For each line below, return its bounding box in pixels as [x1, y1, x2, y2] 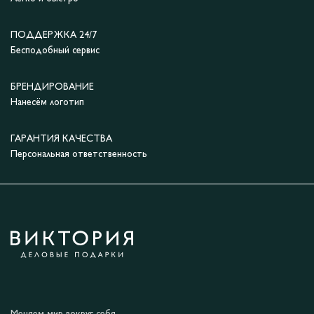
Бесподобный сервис [11, 46, 100, 56]
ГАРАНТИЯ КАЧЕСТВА [11, 135, 112, 144]
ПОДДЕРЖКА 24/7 [11, 31, 97, 41]
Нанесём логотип [11, 98, 84, 108]
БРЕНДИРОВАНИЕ [11, 83, 94, 93]
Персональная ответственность [11, 150, 147, 160]
